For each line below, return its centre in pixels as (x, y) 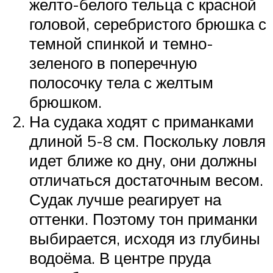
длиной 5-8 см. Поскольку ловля (147, 141)
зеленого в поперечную (113, 63)
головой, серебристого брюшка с (148, 24)
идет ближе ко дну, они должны (143, 161)
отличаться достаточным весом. (146, 180)
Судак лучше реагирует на (125, 200)
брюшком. (66, 102)
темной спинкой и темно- (121, 44)
